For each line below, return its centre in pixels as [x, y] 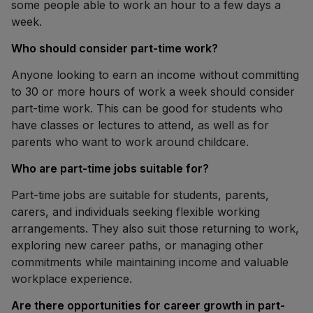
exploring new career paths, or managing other [137, 245]
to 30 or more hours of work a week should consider [153, 91]
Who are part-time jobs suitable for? [110, 168]
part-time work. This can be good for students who [147, 108]
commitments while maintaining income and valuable [150, 262]
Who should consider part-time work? [115, 48]
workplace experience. [72, 278]
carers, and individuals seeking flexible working [136, 211]
